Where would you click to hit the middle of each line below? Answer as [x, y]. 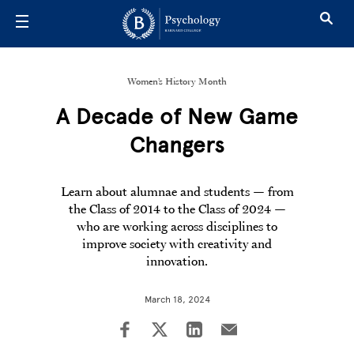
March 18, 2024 [177, 299]
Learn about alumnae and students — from [177, 191]
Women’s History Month [177, 81]
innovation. [177, 261]
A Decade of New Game [177, 116]
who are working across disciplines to [177, 226]
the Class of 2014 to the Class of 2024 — [177, 209]
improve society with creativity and [177, 243]
